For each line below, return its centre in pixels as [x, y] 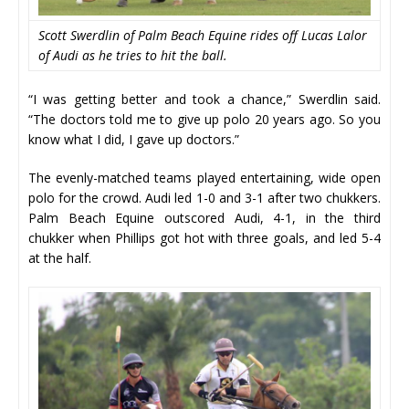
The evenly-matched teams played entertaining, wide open [204, 177]
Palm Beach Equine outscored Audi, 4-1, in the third [204, 217]
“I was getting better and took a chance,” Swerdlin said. [204, 99]
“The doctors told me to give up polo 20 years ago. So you [204, 119]
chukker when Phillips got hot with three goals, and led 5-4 [204, 237]
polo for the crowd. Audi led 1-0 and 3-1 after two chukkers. [204, 197]
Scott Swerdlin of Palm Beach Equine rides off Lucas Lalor [203, 35]
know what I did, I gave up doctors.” [134, 139]
